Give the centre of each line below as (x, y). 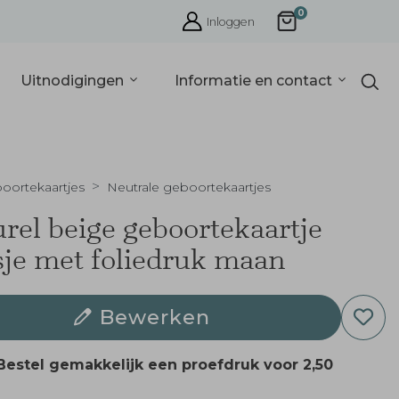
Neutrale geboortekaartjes (188, 187)
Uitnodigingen (74, 80)
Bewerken (155, 317)
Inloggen (231, 21)
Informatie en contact (255, 80)
